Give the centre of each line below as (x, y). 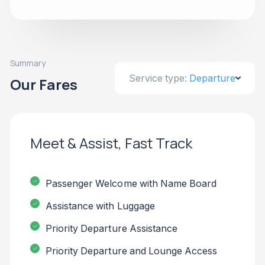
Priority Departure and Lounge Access (132, 251)
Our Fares (44, 85)
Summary (28, 63)
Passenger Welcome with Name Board (131, 183)
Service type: (158, 78)
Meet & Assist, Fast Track (111, 143)
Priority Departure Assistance (112, 228)
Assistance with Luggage (100, 206)
